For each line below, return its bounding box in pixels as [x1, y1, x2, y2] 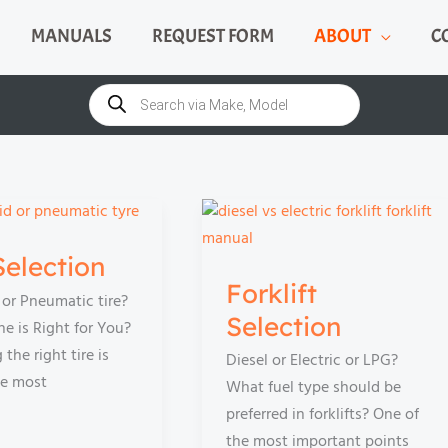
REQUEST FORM [151, 24, 274, 49]
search [88, 90, 134, 117]
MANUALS [30, 24, 112, 49]
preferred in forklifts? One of [225, 402, 419, 428]
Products [88, 74, 151, 101]
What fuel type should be [225, 375, 401, 401]
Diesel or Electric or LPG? [225, 348, 398, 374]
